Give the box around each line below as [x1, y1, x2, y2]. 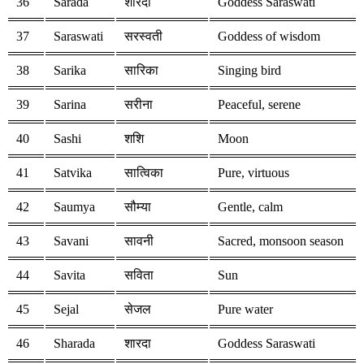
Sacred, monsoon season [218, 234, 344, 249]
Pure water [218, 302, 273, 317]
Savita [54, 268, 85, 283]
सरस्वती [124, 29, 162, 44]
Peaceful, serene [218, 97, 301, 112]
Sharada [54, 336, 95, 351]
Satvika [54, 166, 92, 180]
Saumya [54, 200, 95, 214]
